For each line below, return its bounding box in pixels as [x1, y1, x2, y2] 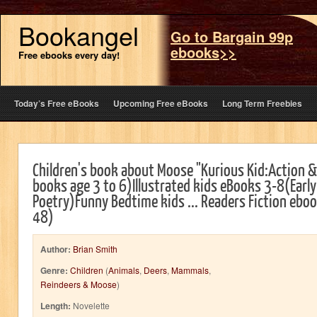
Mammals [171, 264, 209, 276]
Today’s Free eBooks [14, 97, 99, 110]
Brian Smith [73, 243, 117, 255]
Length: [40, 299, 71, 312]
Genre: [40, 264, 68, 277]
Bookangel [18, 17, 139, 53]
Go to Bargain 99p [171, 26, 293, 47]
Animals [108, 264, 139, 276]
